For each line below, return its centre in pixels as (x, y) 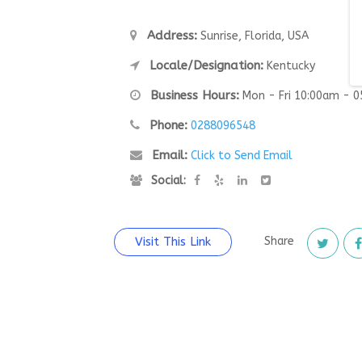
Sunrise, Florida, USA (253, 36)
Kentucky (290, 65)
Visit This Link (173, 241)
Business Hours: (193, 95)
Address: (170, 35)
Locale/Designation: (205, 65)
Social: (167, 180)
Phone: (167, 125)
